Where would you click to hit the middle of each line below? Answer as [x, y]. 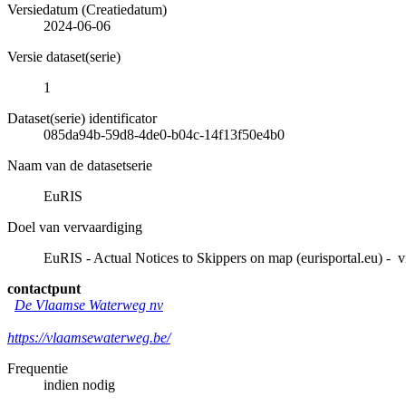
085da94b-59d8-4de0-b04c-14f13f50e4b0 [164, 134]
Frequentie [38, 368]
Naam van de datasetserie [80, 165]
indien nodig [79, 384]
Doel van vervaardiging [75, 227]
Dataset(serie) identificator [82, 118]
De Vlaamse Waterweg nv [89, 304]
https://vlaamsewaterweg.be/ [89, 337]
